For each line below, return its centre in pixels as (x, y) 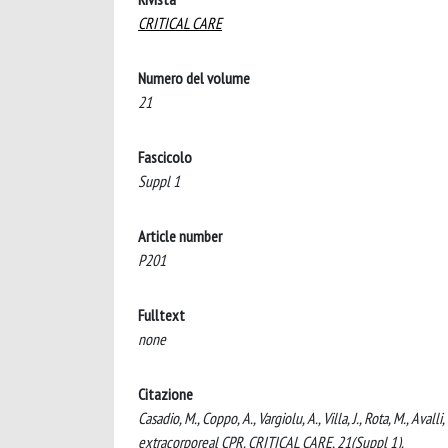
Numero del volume (194, 77)
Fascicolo (165, 156)
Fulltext (161, 314)
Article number (180, 235)
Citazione (165, 393)
